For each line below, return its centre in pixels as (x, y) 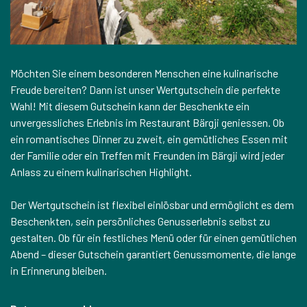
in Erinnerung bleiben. (59, 271)
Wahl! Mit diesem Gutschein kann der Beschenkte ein (130, 106)
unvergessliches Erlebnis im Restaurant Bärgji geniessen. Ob (147, 123)
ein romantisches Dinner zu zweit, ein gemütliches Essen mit (149, 139)
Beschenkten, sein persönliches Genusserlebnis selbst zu (140, 221)
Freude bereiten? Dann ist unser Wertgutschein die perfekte (145, 90)
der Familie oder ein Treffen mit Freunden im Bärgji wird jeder (147, 156)
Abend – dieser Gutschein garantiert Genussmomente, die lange (153, 254)
